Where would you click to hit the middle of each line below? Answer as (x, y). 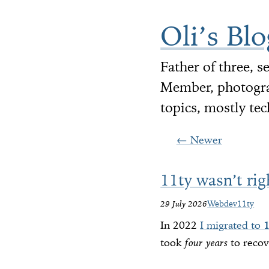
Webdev (222, 203)
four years (207, 243)
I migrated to (232, 225)
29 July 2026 (184, 203)
